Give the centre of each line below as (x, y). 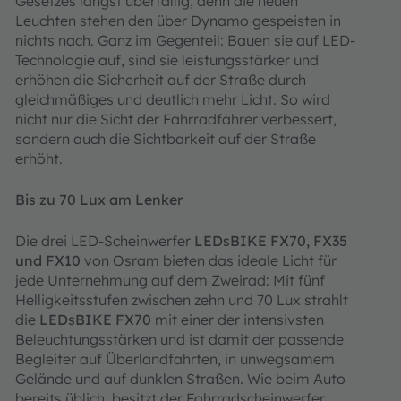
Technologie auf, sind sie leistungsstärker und (167, 60)
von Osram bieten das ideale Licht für (210, 261)
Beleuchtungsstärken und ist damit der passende (179, 340)
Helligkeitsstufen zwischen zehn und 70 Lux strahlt (182, 300)
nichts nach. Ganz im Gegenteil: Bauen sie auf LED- (185, 41)
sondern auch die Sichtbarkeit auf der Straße (166, 139)
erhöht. (39, 159)
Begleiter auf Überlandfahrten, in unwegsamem (175, 359)
